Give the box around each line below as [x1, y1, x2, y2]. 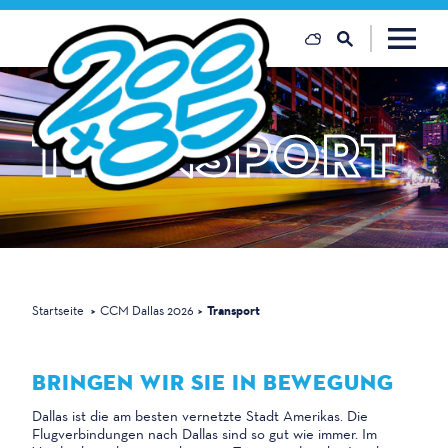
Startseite [32, 302, 84, 319]
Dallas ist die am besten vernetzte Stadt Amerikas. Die [32, 406, 368, 426]
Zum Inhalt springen [24, 19, 148, 38]
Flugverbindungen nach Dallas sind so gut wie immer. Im [32, 424, 377, 444]
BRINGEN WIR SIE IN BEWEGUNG [32, 369, 394, 397]
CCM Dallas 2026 [100, 302, 194, 319]
